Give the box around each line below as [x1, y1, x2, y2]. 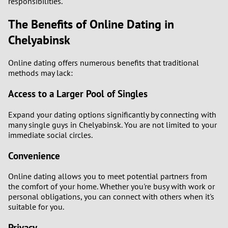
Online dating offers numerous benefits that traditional [8, 58, 199, 68]
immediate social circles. [8, 129, 93, 140]
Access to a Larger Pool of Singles [8, 88, 148, 100]
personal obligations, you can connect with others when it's [8, 191, 214, 202]
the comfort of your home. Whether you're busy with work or [8, 181, 215, 192]
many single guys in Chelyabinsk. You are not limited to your [8, 119, 217, 130]
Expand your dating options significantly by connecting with [8, 109, 216, 120]
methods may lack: [8, 68, 73, 78]
